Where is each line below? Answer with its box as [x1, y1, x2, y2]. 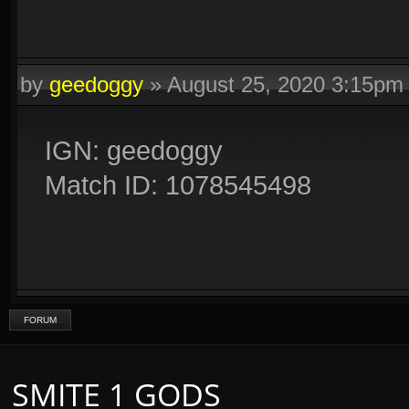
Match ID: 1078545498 [45, 170, 311, 200]
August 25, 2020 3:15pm [167, 72, 404, 97]
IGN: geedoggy [45, 135, 223, 165]
